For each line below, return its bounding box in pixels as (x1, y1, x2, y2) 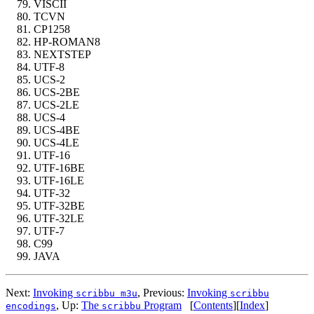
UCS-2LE (34, 99, 79, 111)
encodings (6, 301, 56, 312)
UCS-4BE (34, 124, 80, 137)
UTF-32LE (34, 212, 84, 225)
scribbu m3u (76, 288, 137, 299)
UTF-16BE (34, 162, 85, 175)
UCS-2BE (34, 86, 80, 99)
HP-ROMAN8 (34, 36, 100, 48)
